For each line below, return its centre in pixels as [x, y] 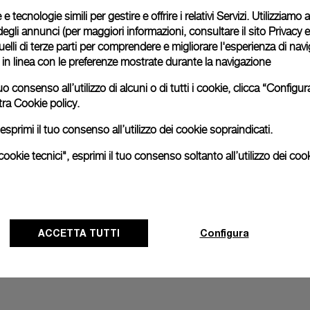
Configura [224, 233]
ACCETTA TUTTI [79, 233]
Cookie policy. [47, 103]
